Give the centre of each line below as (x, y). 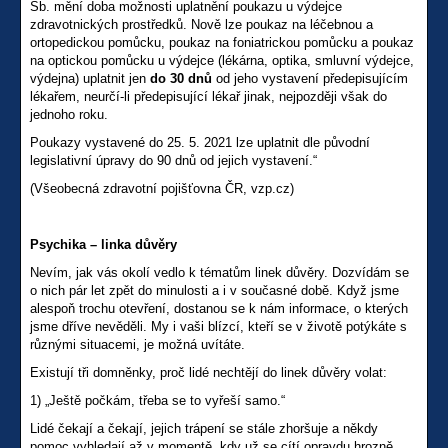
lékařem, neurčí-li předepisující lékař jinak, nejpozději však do (208, 97)
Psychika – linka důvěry (103, 245)
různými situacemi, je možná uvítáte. (137, 345)
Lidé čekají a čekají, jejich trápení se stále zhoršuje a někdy (204, 429)
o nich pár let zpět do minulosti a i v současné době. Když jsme (214, 291)
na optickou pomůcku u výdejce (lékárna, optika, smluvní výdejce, (222, 61)
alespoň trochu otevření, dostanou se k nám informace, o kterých (219, 309)
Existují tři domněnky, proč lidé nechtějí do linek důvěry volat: (208, 373)
